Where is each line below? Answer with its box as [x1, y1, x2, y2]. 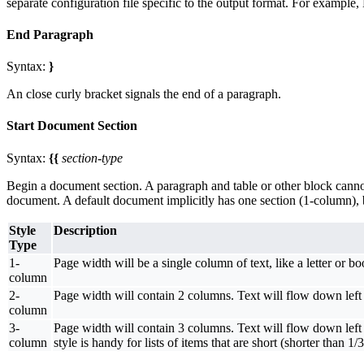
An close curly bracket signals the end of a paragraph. [6, 87, 281, 102]
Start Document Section [6, 119, 137, 133]
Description [54, 223, 117, 237]
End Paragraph [6, 27, 93, 41]
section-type [62, 150, 123, 165]
